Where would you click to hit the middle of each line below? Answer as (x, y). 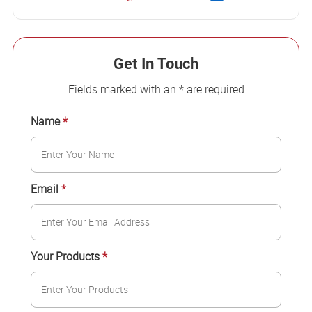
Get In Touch (156, 63)
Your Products (66, 256)
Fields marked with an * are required (156, 89)
